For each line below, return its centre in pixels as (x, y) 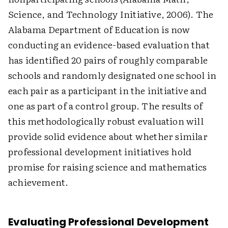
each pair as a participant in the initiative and (108, 91)
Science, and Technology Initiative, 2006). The (111, 14)
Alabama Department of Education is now (99, 30)
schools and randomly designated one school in (112, 75)
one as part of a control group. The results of (106, 106)
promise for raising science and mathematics (108, 167)
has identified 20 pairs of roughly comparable (108, 60)
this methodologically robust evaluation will (106, 121)
